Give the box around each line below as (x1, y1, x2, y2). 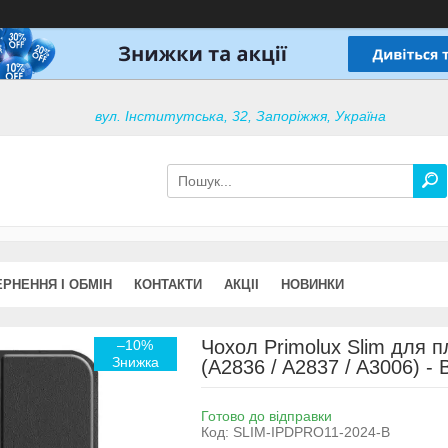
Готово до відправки (200, 407, 332, 424)
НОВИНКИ (281, 276, 344, 292)
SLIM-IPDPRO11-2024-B (232, 423, 390, 440)
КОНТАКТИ (134, 276, 202, 292)
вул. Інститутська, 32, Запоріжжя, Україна (95, 108, 387, 125)
